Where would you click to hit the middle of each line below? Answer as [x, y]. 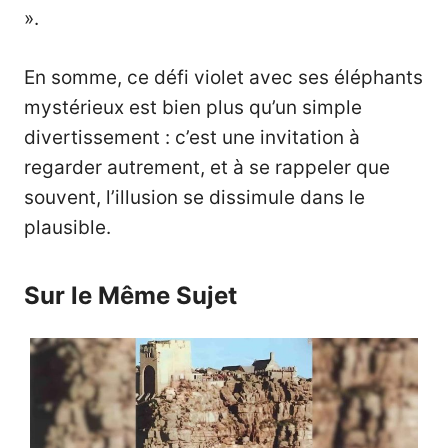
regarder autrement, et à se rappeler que [207, 167]
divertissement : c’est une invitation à [192, 137]
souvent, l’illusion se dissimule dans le [194, 197]
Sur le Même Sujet [130, 295]
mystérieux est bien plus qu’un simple [193, 107]
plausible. [67, 227]
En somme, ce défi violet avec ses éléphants [223, 77]
